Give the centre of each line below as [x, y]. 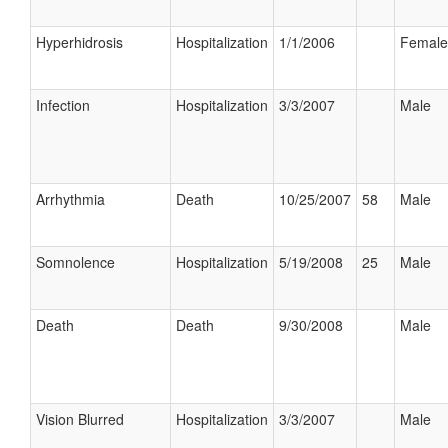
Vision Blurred [80, 419]
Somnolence [75, 262]
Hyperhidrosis [79, 42]
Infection [63, 105]
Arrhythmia [70, 199]
